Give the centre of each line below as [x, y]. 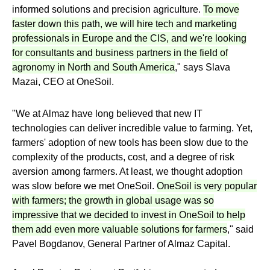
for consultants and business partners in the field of [120, 53]
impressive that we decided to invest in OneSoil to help [129, 215]
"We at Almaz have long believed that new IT [107, 114]
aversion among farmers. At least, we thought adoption [127, 171]
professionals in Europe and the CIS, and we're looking [129, 38]
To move [221, 9]
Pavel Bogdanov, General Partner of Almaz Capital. [121, 244]
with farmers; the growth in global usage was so [113, 200]
